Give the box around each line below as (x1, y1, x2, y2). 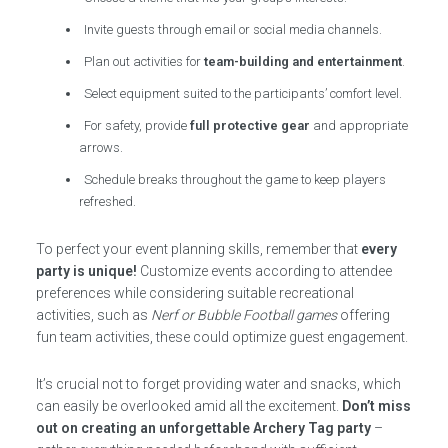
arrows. (79, 140, 124, 155)
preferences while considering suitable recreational (35, 285, 354, 301)
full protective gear (190, 118, 311, 133)
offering (336, 307, 390, 323)
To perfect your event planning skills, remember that (35, 241, 361, 257)
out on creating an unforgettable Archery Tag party (35, 420, 371, 436)
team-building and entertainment (204, 54, 403, 69)
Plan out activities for (84, 54, 205, 69)
